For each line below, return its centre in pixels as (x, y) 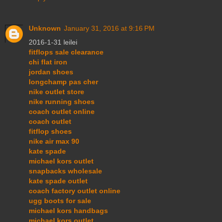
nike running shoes (62, 102)
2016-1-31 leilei (53, 42)
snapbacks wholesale (65, 171)
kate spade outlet (58, 181)
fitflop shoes (50, 132)
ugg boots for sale (60, 201)
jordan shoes (51, 72)
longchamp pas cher (63, 82)
